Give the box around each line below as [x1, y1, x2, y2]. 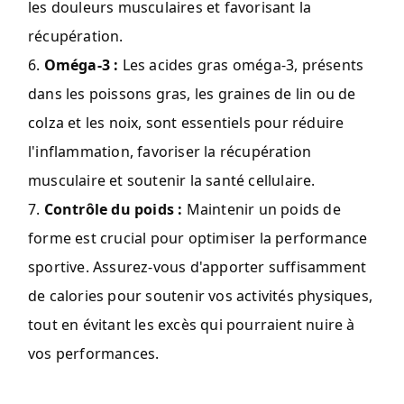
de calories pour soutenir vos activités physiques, [28, 285, 373, 306]
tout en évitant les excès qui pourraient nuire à [28, 314, 355, 335]
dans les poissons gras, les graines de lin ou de [28, 83, 356, 104]
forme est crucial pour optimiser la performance [28, 227, 368, 248]
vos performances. [28, 343, 160, 363]
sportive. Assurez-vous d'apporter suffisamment [28, 256, 367, 277]
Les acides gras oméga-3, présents [118, 54, 364, 75]
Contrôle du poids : [43, 198, 183, 219]
